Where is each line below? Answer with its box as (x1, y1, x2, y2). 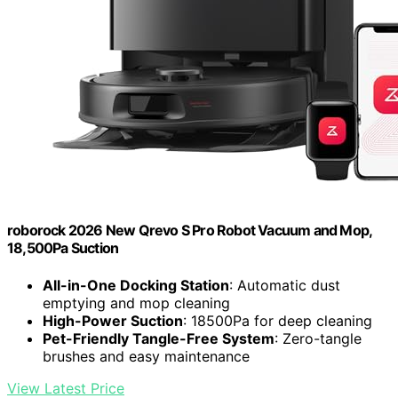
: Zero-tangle (275, 329, 362, 347)
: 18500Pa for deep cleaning (183, 311, 372, 330)
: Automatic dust (229, 275, 340, 294)
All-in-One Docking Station (43, 275, 229, 294)
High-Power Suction (43, 311, 183, 330)
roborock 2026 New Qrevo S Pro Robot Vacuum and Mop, (7, 221, 372, 240)
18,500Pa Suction (7, 239, 119, 258)
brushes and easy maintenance (43, 346, 250, 365)
